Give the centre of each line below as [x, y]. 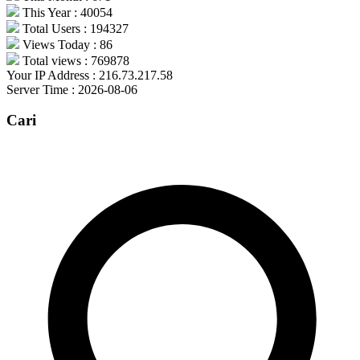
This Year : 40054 [66, 12]
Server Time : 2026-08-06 [72, 89]
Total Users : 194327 [74, 28]
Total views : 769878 [74, 60]
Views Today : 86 [66, 44]
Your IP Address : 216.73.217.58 [90, 75]
